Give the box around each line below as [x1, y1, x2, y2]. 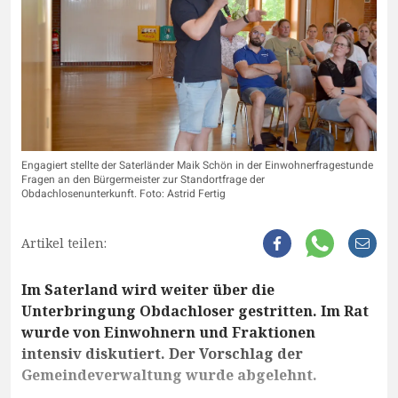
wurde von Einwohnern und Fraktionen [21, 322, 315, 343]
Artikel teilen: [21, 235, 107, 252]
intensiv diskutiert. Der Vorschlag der [21, 344, 303, 364]
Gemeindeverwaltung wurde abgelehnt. [21, 365, 317, 386]
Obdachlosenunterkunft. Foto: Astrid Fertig [21, 186, 226, 203]
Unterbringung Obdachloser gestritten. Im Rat [21, 301, 369, 322]
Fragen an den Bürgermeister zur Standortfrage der [21, 171, 265, 188]
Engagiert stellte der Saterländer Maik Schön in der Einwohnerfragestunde [21, 157, 373, 174]
